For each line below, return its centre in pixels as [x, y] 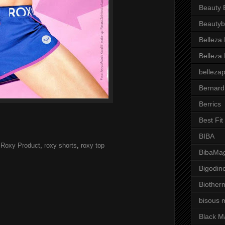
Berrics [210, 104]
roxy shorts [61, 145]
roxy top [93, 145]
